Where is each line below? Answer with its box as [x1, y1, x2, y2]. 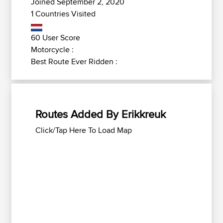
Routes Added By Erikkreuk [35, 106, 166, 122]
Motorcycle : [31, 44, 74, 55]
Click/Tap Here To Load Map [35, 124, 132, 136]
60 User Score [31, 32, 80, 43]
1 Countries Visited [31, 8, 96, 19]
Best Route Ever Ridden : [31, 56, 117, 67]
